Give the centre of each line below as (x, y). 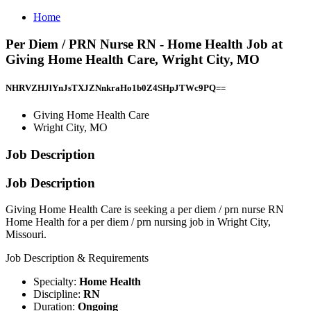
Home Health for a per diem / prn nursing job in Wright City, (138, 222)
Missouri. (26, 235)
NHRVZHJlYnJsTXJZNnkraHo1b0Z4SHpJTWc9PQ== (116, 87)
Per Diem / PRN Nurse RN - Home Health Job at (144, 44)
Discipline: (58, 294)
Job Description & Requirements (77, 258)
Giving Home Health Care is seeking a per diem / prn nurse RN (145, 210)
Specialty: (56, 282)
